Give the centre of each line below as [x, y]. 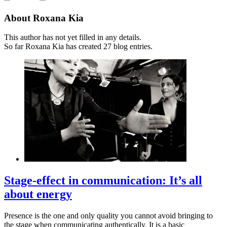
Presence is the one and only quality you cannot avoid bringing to [108, 216]
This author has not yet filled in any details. [73, 37]
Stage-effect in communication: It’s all [103, 181]
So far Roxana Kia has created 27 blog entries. [78, 47]
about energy [38, 194]
